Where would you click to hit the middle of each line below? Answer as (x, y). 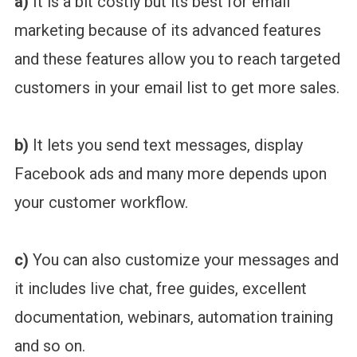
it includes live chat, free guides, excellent (160, 289)
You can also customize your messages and (183, 260)
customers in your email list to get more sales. (177, 88)
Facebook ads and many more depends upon (170, 174)
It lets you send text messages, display (165, 145)
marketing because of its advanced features (167, 31)
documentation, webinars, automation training (173, 318)
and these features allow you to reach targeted (177, 59)
